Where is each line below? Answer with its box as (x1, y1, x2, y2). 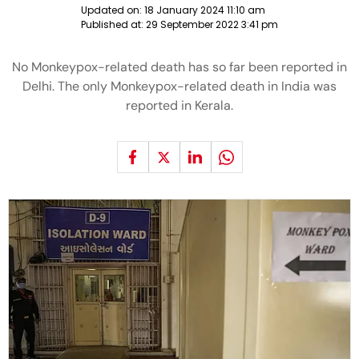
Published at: (81, 18, 146, 31)
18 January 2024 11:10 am (144, 3, 265, 17)
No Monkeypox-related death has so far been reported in (12, 58, 347, 75)
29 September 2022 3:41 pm (146, 18, 278, 31)
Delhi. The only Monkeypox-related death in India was (22, 78, 337, 95)
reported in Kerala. (126, 97, 233, 114)
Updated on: (81, 3, 144, 17)
